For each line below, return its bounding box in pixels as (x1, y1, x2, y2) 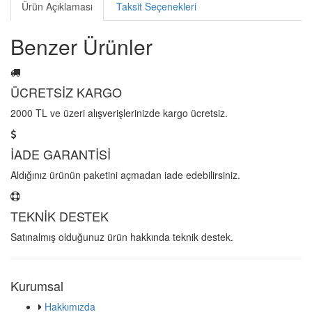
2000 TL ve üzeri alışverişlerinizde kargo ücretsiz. (10, 105, 228, 120)
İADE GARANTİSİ (10, 144, 111, 163)
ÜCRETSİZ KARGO (10, 82, 122, 101)
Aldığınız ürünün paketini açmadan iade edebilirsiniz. (10, 167, 240, 182)
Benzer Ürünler (10, 31, 153, 61)
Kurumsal (10, 276, 63, 295)
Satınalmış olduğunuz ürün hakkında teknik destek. (10, 229, 233, 244)
